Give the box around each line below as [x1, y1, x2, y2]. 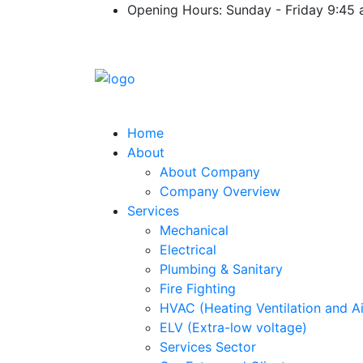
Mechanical [160, 222, 228, 238]
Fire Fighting [160, 280, 236, 297]
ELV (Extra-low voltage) [160, 319, 307, 335]
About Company [160, 164, 260, 180]
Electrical [160, 241, 216, 258]
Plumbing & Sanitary [160, 261, 283, 277]
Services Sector [160, 339, 256, 355]
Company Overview [160, 183, 280, 199]
